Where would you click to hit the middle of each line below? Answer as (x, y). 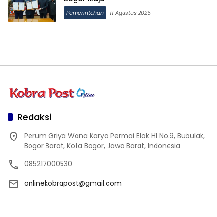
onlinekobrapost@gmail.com (73, 183)
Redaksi (34, 117)
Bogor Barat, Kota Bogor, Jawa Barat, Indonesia (102, 146)
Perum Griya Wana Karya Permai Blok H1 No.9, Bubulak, (115, 136)
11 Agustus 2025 (130, 12)
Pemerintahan (85, 12)
